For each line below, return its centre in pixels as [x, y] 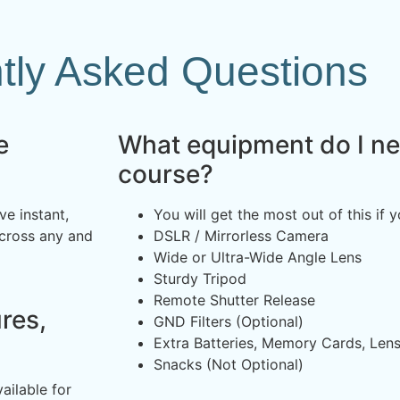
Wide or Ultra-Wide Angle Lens [258, 257]
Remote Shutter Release [234, 300]
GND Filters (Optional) [229, 321]
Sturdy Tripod [200, 279]
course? [166, 174]
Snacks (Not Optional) [229, 364]
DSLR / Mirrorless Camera [241, 236]
